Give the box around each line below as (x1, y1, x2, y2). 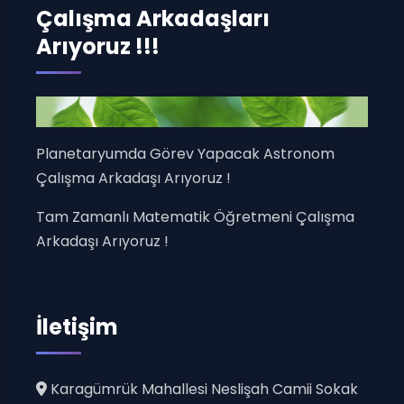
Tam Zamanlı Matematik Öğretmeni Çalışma (36, 207, 354, 228)
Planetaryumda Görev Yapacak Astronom (36, 143, 335, 165)
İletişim (36, 312, 118, 343)
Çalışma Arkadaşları (36, 4, 270, 33)
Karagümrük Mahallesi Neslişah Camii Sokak (47, 379, 358, 400)
